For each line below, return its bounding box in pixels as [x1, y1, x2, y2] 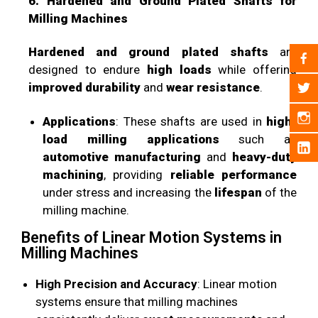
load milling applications [43, 131, 219, 146]
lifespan [214, 185, 262, 199]
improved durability [28, 80, 141, 95]
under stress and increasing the [43, 185, 214, 199]
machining [43, 167, 104, 182]
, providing [104, 167, 170, 182]
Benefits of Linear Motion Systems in [21, 228, 282, 246]
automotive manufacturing [43, 149, 201, 164]
